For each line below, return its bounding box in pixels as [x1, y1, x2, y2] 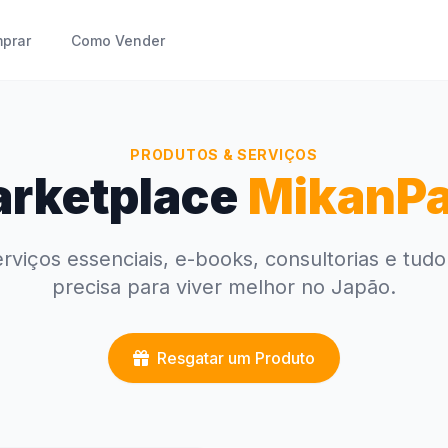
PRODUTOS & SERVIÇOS [130, 146, 318, 163]
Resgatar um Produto [157, 348, 315, 368]
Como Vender [70, 32, 165, 49]
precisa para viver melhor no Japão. [52, 275, 396, 299]
